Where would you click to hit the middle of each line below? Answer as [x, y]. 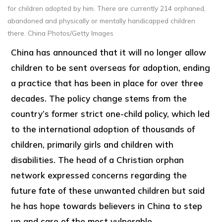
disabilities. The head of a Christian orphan [98, 160]
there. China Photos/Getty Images [60, 33]
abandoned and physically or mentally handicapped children [101, 20]
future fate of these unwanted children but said [108, 190]
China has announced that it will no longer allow [109, 52]
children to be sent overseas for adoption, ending [111, 67]
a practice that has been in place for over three [107, 83]
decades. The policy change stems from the [99, 98]
